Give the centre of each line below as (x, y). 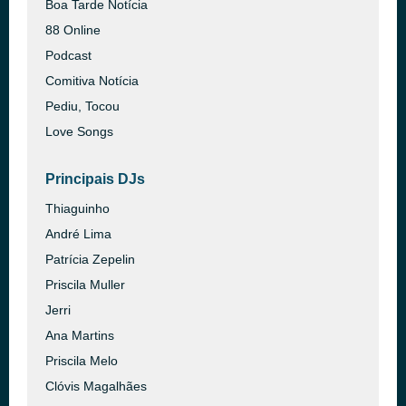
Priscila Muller (85, 285)
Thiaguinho (77, 208)
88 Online (73, 30)
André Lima (78, 234)
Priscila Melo (82, 361)
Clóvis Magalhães (96, 386)
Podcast (68, 55)
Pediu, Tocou (82, 106)
